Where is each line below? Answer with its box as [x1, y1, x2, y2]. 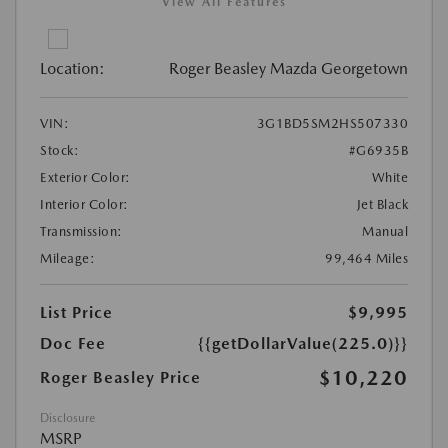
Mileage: [40, 250, 95, 266]
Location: [40, 58, 105, 78]
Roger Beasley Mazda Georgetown [169, 58, 408, 78]
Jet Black [356, 196, 408, 212]
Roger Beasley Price [40, 367, 201, 387]
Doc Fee [40, 333, 106, 353]
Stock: [40, 142, 79, 158]
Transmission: [40, 223, 123, 239]
